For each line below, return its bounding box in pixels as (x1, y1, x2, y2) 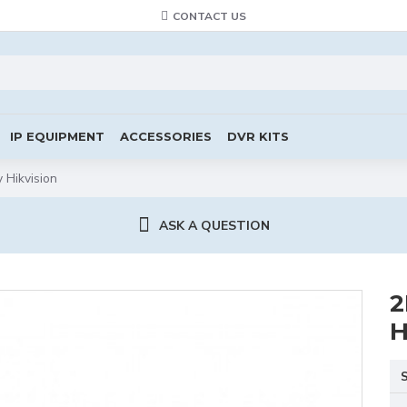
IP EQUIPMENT (10, 128, 104, 144)
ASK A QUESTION (158, 216, 270, 234)
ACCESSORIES (120, 128, 212, 144)
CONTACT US (173, 8, 246, 24)
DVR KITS (227, 128, 289, 144)
